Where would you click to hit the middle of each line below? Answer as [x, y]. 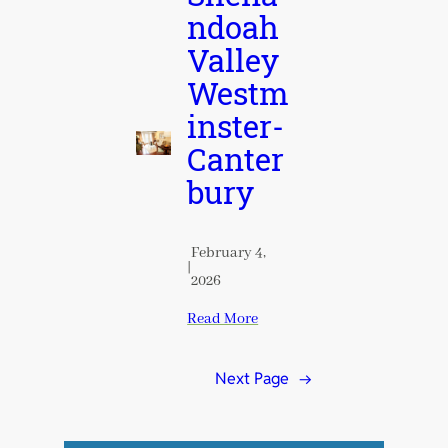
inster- [236, 129]
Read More [223, 319]
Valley [233, 63]
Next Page [252, 379]
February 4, [229, 252]
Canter [236, 162]
